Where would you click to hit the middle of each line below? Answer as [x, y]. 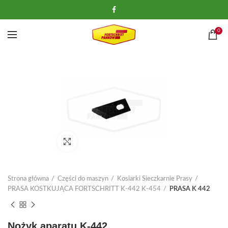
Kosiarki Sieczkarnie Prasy [155, 179]
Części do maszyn [83, 179]
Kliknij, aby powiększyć [111, 141]
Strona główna [28, 179]
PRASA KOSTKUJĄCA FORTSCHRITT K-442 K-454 [84, 189]
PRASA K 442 [190, 189]
